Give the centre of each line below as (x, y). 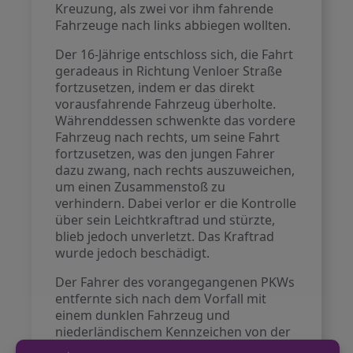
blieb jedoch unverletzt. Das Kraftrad (165, 236)
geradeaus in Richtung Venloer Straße (169, 71)
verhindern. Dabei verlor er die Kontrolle (176, 203)
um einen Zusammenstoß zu (141, 187)
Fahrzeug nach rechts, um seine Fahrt (168, 137)
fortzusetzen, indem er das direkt (155, 87)
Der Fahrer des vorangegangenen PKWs (175, 282)
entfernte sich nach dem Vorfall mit (161, 299)
